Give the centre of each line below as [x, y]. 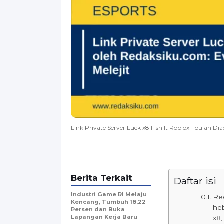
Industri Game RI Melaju [109, 194]
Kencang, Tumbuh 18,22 [108, 202]
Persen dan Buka [98, 209]
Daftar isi [195, 181]
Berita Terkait [102, 178]
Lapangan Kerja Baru [104, 217]
